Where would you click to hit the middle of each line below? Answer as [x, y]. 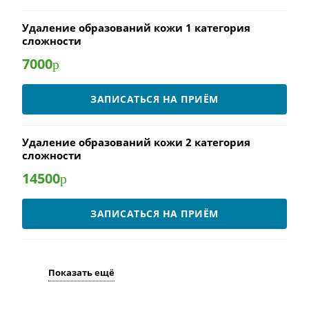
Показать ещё [81, 272]
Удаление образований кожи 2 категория [136, 142]
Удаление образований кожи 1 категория [136, 28]
